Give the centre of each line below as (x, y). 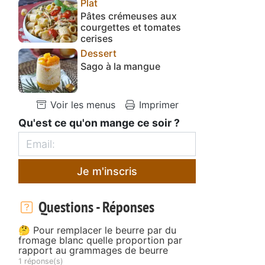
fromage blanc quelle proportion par (100, 240)
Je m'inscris (107, 171)
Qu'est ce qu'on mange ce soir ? (99, 122)
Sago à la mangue (120, 66)
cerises (97, 38)
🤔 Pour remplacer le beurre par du (97, 230)
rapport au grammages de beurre (93, 250)
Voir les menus (81, 104)
